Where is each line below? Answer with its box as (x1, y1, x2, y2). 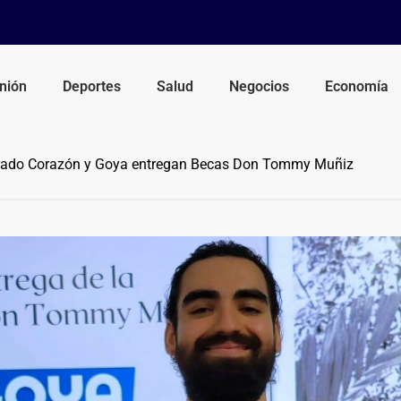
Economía (325, 77, 389, 95)
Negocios (229, 77, 290, 95)
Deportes (63, 77, 122, 95)
